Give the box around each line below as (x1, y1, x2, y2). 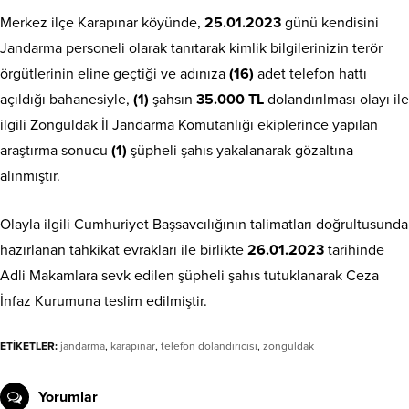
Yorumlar (38, 387, 98, 406)
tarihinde (324, 240, 384, 259)
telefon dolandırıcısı (161, 339, 257, 352)
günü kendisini (281, 13, 379, 32)
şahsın (149, 89, 196, 109)
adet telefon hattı (254, 64, 367, 83)
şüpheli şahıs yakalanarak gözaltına (131, 141, 353, 160)
